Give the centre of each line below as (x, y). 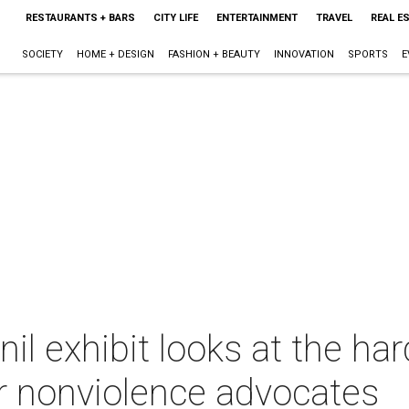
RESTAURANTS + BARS (80, 18)
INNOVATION (304, 54)
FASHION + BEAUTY (214, 54)
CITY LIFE (175, 18)
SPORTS (367, 54)
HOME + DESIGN (115, 54)
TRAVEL (334, 18)
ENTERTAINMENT (257, 18)
